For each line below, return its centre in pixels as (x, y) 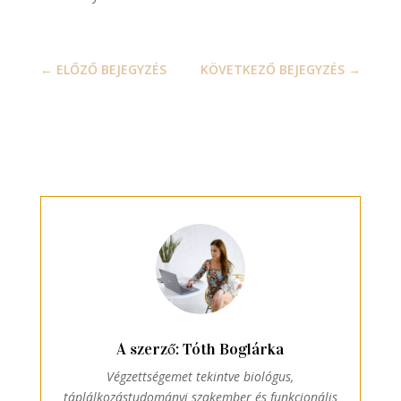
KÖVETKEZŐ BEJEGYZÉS (273, 70)
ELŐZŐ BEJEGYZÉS (111, 70)
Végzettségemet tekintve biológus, (200, 376)
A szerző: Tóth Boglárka (200, 349)
